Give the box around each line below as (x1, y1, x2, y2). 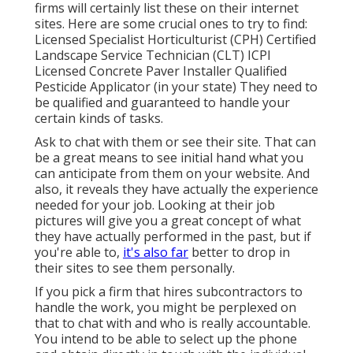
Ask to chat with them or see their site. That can (35, 133, 316, 151)
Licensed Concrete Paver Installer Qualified (35, 62, 287, 80)
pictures (35, 212, 83, 230)
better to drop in (188, 243, 290, 262)
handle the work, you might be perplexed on (35, 299, 296, 317)
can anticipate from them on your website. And (35, 165, 310, 183)
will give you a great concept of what (83, 212, 301, 230)
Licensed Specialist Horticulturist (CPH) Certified (35, 31, 316, 49)
